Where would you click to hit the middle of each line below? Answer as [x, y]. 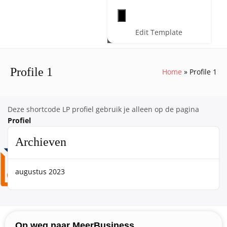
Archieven [41, 142]
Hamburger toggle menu [163, 15]
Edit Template [159, 32]
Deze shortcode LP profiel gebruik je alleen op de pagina [103, 109]
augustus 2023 [40, 171]
